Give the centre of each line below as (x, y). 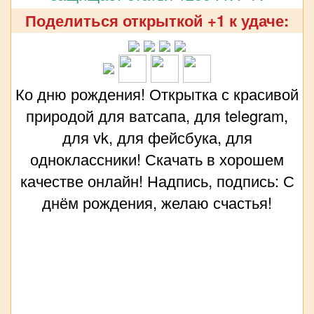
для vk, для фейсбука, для (157, 137)
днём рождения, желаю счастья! (157, 202)
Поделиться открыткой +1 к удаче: (157, 20)
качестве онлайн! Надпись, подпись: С (157, 180)
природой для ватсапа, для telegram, (157, 115)
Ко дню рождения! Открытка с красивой (157, 93)
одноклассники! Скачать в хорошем (157, 158)
